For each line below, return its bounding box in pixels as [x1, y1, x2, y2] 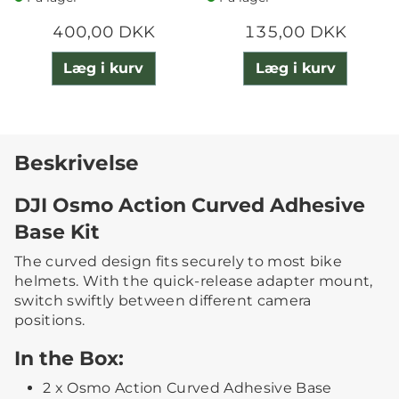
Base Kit [14, 219, 100, 243]
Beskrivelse [14, 149, 139, 175]
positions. [14, 311, 85, 329]
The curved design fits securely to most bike [14, 252, 343, 270]
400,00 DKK [52, 21, 155, 42]
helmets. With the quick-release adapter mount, [14, 272, 373, 289]
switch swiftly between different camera [14, 291, 312, 309]
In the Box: [14, 346, 124, 370]
